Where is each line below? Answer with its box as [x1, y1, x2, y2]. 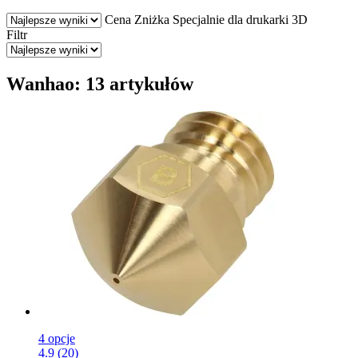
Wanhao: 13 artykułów [6, 73, 193, 94]
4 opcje [38, 331, 75, 345]
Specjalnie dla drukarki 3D [173, 12, 308, 26]
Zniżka [134, 12, 169, 26]
